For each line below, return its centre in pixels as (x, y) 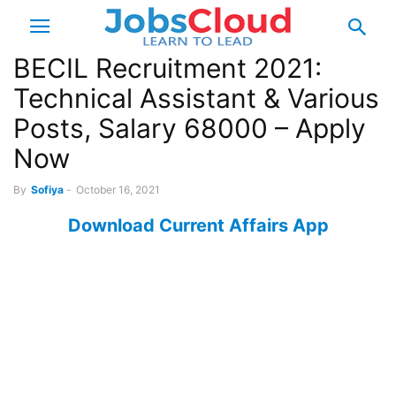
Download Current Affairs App (198, 225)
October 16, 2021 (118, 190)
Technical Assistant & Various (196, 98)
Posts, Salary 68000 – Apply (190, 128)
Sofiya (47, 190)
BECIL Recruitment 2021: (168, 68)
